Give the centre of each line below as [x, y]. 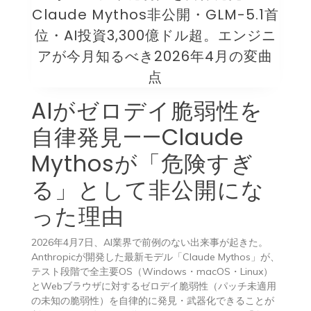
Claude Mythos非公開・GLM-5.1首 [155, 14]
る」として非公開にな [148, 190]
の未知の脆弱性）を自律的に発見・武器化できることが [152, 300]
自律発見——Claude [137, 137]
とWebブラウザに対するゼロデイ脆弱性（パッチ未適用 [153, 286]
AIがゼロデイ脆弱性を [147, 110]
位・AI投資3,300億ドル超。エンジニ [155, 35]
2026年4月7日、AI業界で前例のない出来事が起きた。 [149, 242]
